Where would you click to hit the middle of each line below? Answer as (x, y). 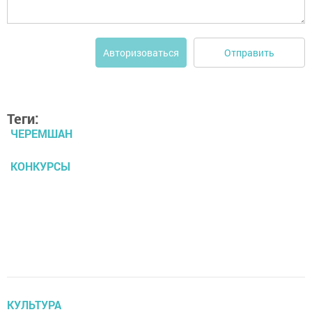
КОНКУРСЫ (40, 166)
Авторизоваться (141, 53)
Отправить (249, 52)
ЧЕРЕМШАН (41, 134)
